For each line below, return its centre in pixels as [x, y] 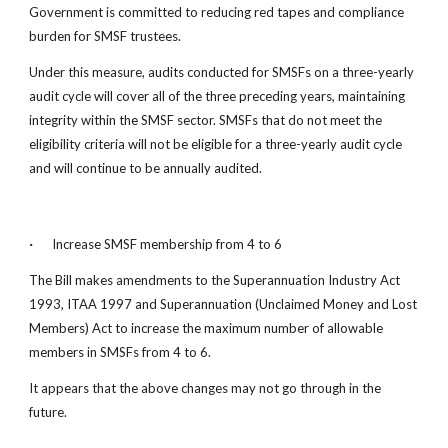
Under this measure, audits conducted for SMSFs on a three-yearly [222, 72]
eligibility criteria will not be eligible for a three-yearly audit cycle [216, 144]
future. [48, 412]
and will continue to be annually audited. [146, 168]
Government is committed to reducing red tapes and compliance [217, 12]
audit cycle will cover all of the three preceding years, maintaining [217, 96]
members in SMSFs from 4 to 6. [120, 352]
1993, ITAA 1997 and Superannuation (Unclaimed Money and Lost [223, 304]
